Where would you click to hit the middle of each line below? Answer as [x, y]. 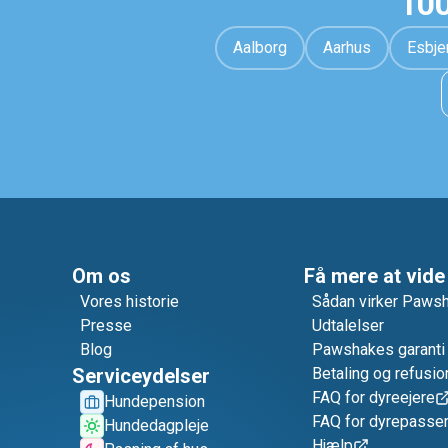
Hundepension [154, 401]
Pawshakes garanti [378, 349]
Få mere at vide [374, 276]
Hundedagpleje [156, 425]
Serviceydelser [141, 376]
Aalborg [259, 47]
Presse [106, 325]
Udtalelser [348, 325]
